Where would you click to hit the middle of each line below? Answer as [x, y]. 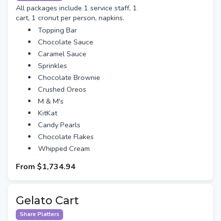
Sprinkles [53, 66]
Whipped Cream [64, 149]
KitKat [48, 113]
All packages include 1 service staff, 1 [76, 8]
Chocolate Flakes [66, 137]
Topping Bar [58, 30]
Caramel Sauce [62, 54]
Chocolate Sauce [66, 42]
